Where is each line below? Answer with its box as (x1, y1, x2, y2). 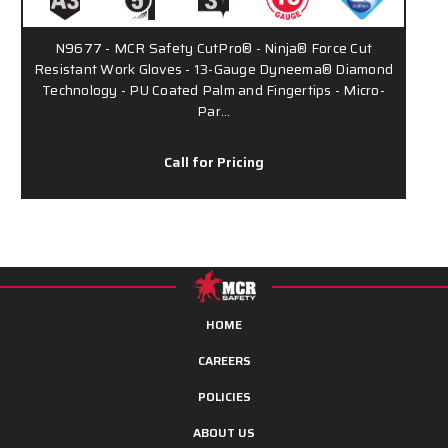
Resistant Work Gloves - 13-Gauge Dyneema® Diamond (33, 57, 394, 80)
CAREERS (197, 350, 251, 370)
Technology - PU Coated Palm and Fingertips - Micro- (42, 78, 385, 101)
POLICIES (197, 386, 251, 406)
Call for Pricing (163, 150, 264, 173)
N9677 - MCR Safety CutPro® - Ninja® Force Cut (54, 36, 373, 59)
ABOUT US (193, 422, 255, 442)
